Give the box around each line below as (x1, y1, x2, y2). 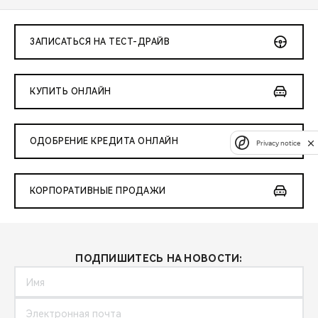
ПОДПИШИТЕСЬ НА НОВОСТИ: (75, 253, 243, 265)
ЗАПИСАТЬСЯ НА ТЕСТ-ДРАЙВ (30, 37, 170, 48)
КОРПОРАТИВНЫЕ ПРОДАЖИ (30, 186, 166, 197)
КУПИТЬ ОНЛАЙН (30, 87, 111, 97)
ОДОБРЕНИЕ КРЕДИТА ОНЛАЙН (30, 136, 178, 147)
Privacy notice (256, 138, 300, 147)
